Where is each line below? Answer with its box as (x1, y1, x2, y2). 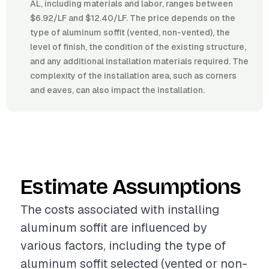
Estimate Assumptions (20, 174, 241, 200)
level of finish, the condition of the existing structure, (30, 41, 246, 52)
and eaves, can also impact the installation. (30, 85, 205, 95)
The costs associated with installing (20, 202, 219, 217)
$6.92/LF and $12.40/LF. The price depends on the (30, 13, 235, 23)
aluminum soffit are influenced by (20, 220, 207, 235)
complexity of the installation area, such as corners (30, 70, 237, 81)
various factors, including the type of (20, 238, 226, 253)
